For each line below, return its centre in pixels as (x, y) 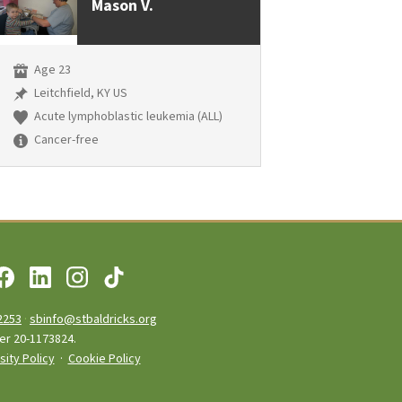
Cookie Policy (104, 359)
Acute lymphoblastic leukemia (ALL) (127, 117)
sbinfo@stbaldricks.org (93, 319)
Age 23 (51, 70)
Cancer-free (65, 140)
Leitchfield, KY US (79, 94)
